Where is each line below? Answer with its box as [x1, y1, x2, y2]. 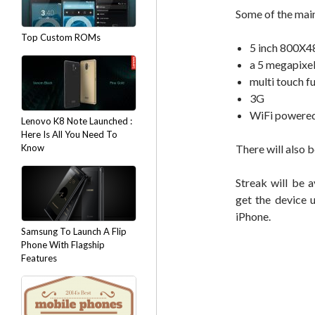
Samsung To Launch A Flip [21, 226, 127, 237]
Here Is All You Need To [21, 129, 117, 140]
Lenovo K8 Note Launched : [21, 115, 132, 127]
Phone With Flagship [21, 239, 105, 250]
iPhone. [236, 210, 271, 223]
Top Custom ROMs [21, 32, 101, 43]
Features [21, 252, 57, 264]
